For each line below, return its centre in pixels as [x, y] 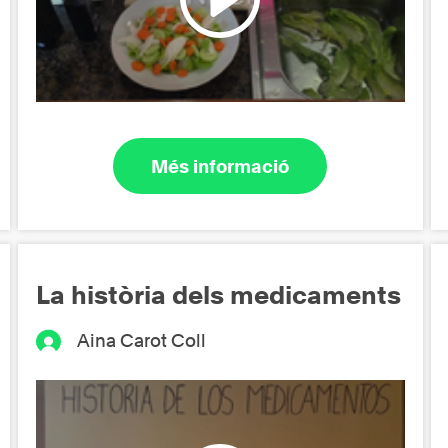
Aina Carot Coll [141, 341]
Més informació [220, 166]
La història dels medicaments [219, 295]
